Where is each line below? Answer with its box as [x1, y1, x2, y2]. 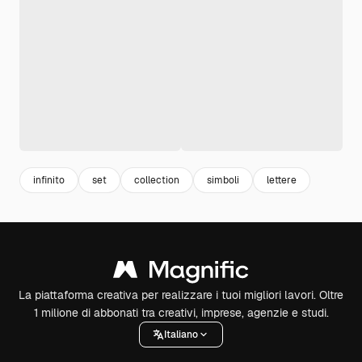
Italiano [164, 327, 198, 341]
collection [134, 173, 179, 187]
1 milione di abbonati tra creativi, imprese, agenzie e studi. [33, 305, 329, 320]
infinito [33, 173, 65, 187]
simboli [207, 173, 239, 187]
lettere [267, 173, 297, 187]
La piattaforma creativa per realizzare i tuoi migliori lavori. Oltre [19, 288, 343, 302]
